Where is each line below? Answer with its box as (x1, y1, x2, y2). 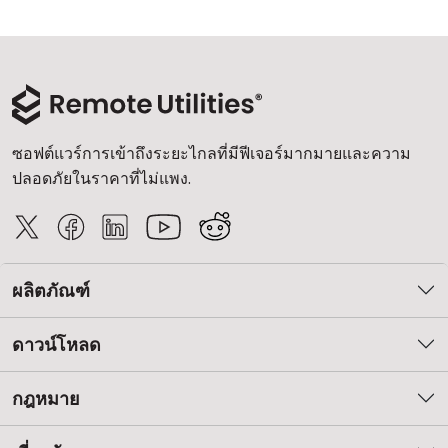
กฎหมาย (12, 385, 80, 411)
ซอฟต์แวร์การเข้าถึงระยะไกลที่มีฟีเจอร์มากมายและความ (12, 141, 411, 165)
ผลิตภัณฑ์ (12, 277, 90, 303)
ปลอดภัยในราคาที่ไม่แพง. (12, 166, 191, 190)
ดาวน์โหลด (12, 331, 101, 357)
